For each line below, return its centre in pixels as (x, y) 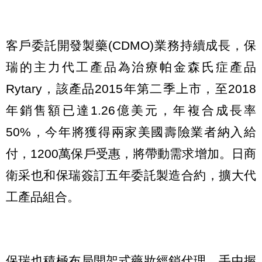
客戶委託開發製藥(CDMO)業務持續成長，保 (131, 46)
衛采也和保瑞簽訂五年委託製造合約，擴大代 (131, 175)
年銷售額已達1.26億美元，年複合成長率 (131, 111)
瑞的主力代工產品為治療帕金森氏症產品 (131, 67)
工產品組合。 (43, 197)
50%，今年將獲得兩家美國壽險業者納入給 (131, 132)
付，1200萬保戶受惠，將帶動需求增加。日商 (131, 154)
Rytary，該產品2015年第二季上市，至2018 (131, 89)
